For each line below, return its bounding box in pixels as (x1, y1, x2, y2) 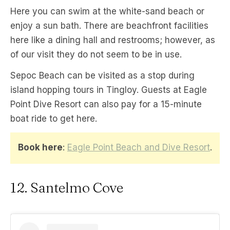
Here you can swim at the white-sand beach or (10, 6, 204, 17)
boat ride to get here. (10, 113, 97, 124)
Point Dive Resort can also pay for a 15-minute (10, 99, 202, 110)
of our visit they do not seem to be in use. (10, 49, 182, 60)
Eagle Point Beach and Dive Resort (67, 142, 210, 153)
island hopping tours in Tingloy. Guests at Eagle (10, 85, 207, 95)
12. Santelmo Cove (10, 179, 123, 197)
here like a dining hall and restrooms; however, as (10, 35, 215, 46)
